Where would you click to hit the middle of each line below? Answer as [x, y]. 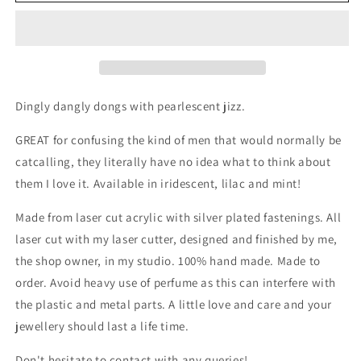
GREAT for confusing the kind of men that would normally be [178, 139]
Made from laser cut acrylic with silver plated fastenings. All [178, 217]
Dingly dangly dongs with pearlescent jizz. [131, 106]
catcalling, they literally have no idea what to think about [173, 161]
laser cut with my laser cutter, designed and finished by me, [177, 239]
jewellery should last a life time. [102, 326]
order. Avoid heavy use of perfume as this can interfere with [176, 282]
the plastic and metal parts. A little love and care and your [174, 304]
